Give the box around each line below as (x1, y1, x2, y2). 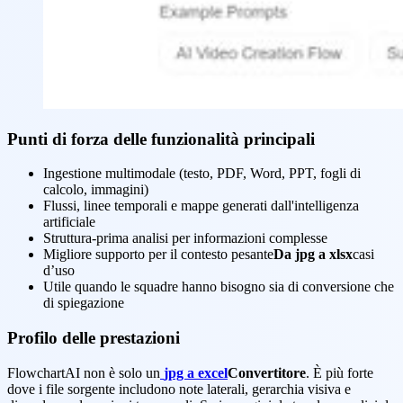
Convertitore (228, 364, 306, 381)
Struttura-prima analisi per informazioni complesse (43, 230, 327, 246)
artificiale (43, 214, 95, 230)
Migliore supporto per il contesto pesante (43, 246, 273, 263)
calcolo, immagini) (43, 182, 148, 198)
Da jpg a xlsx (273, 246, 353, 263)
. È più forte (306, 364, 373, 381)
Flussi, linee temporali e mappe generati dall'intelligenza (43, 198, 359, 214)
